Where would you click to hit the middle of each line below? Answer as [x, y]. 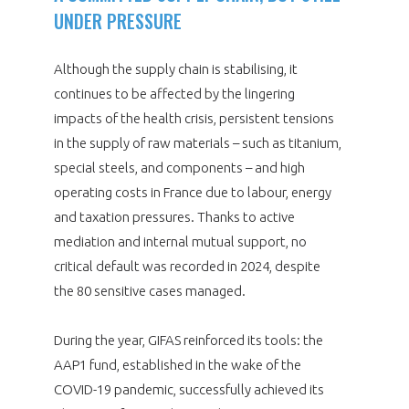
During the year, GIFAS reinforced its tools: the [188, 340]
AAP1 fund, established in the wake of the [177, 364]
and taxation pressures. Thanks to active [174, 216]
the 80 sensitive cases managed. [149, 290]
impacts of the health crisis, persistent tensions [194, 118]
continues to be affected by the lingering [174, 93]
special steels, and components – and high [179, 167]
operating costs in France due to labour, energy [192, 192]
